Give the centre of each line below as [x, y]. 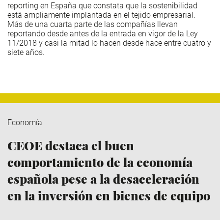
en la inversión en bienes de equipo [109, 195]
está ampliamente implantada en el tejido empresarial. [101, 15]
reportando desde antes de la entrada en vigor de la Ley [103, 34]
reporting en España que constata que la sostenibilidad [102, 6]
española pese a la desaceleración [103, 179]
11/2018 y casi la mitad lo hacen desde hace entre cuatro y [109, 43]
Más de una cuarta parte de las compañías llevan [93, 25]
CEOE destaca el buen [71, 145]
